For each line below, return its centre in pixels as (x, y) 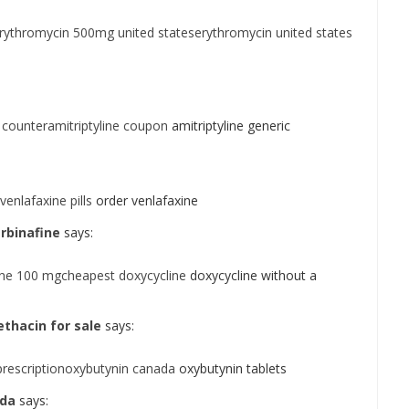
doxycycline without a (252, 276)
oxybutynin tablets (231, 369)
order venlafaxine (145, 201)
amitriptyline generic (229, 126)
